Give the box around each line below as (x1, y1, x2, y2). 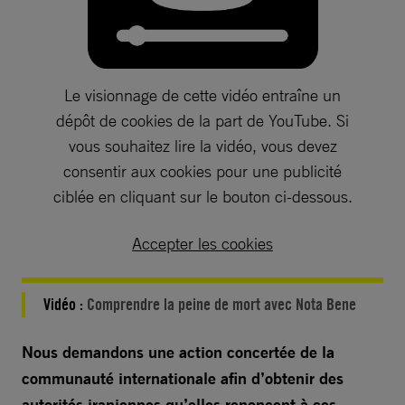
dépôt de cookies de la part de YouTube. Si (56, 109, 349, 130)
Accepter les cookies (132, 232, 273, 253)
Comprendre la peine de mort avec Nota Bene (87, 293, 356, 315)
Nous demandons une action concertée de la (22, 341, 334, 363)
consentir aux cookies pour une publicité (63, 160, 342, 181)
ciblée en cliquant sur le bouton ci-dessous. (52, 185, 353, 206)
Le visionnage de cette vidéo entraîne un (64, 84, 341, 105)
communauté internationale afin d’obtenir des (22, 367, 344, 389)
